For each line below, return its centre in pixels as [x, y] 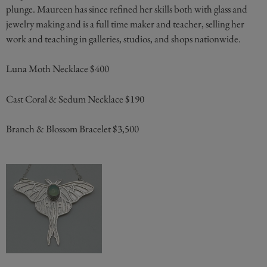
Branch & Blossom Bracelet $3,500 [72, 129]
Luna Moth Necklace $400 [58, 69]
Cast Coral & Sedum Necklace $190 [75, 99]
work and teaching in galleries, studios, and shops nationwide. [123, 38]
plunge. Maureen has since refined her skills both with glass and [127, 9]
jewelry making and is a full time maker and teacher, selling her [125, 24]
